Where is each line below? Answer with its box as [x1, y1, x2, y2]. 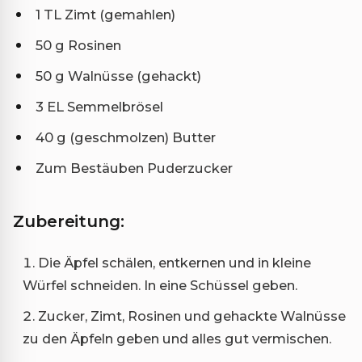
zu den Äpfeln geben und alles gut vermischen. [23, 330, 331, 347]
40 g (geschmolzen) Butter [36, 129, 216, 146]
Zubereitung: [13, 212, 124, 232]
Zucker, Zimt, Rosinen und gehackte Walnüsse [38, 308, 346, 325]
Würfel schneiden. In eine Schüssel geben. [23, 277, 297, 294]
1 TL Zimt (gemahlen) [36, 6, 175, 23]
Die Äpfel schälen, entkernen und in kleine [38, 255, 311, 271]
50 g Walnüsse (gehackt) [36, 68, 201, 85]
